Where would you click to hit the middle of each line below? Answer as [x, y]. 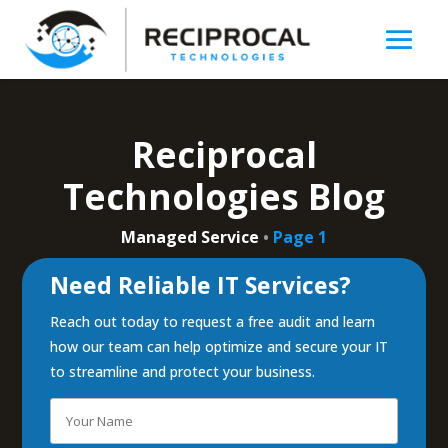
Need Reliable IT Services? [201, 284]
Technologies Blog [224, 196]
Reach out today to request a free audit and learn [213, 321]
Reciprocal [224, 154]
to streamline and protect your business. [183, 371]
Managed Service [190, 236]
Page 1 [300, 236]
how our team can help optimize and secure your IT [219, 346]
